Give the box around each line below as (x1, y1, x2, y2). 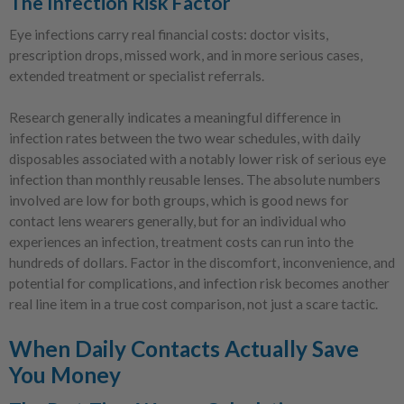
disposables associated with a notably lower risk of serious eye (9, 150, 386, 167)
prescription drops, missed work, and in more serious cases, (9, 46, 363, 63)
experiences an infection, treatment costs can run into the (9, 233, 353, 250)
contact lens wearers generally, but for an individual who (9, 212, 346, 229)
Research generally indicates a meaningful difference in (9, 108, 341, 125)
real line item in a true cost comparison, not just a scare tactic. (9, 295, 378, 312)
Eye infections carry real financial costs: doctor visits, (9, 25, 328, 42)
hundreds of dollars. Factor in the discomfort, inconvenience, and (9, 253, 395, 271)
